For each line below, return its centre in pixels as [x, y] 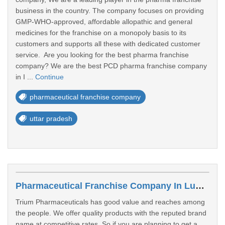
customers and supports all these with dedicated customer [108, 44]
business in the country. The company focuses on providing [110, 11]
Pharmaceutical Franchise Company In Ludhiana [200, 186]
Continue [49, 77]
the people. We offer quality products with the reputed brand [111, 213]
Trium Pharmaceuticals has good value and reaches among [110, 202]
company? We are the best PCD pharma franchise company [111, 66]
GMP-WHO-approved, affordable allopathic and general [104, 22]
